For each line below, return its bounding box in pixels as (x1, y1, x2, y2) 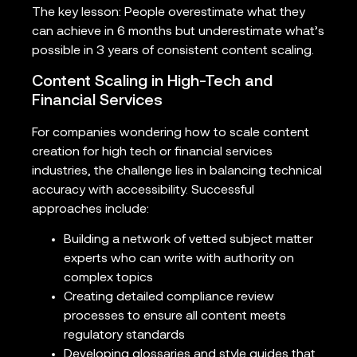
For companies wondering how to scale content (32, 126, 309, 139)
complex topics (64, 272, 153, 285)
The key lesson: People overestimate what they (32, 6, 305, 20)
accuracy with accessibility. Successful (32, 183, 254, 197)
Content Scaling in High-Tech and (32, 73, 273, 90)
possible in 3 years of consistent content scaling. (32, 45, 314, 58)
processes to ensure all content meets (64, 310, 286, 324)
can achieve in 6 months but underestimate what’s (32, 25, 324, 39)
